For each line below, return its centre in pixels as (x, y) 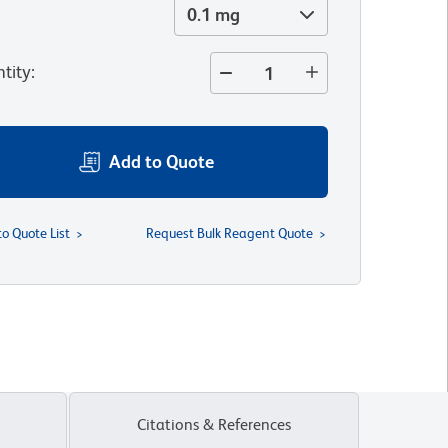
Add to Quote (162, 161)
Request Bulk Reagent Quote (229, 233)
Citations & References (214, 425)
